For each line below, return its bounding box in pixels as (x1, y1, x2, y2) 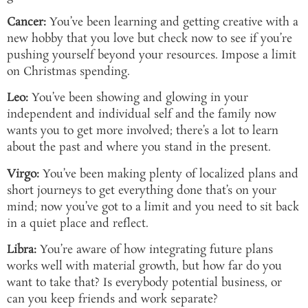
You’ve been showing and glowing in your (28, 90, 248, 107)
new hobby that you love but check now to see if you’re (7, 30, 292, 47)
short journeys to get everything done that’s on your (7, 182, 276, 199)
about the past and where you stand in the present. (7, 140, 271, 156)
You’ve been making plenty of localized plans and (39, 166, 298, 182)
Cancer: (7, 14, 46, 30)
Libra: (7, 242, 36, 258)
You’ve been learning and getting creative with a (46, 14, 298, 30)
